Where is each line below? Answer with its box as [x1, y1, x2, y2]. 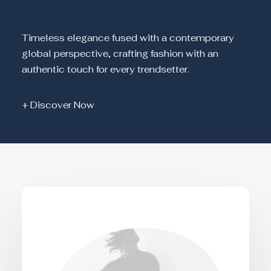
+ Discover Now [22, 99, 94, 111]
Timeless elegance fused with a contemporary [22, 32, 234, 44]
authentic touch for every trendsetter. [22, 64, 189, 75]
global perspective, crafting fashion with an [22, 48, 218, 59]
